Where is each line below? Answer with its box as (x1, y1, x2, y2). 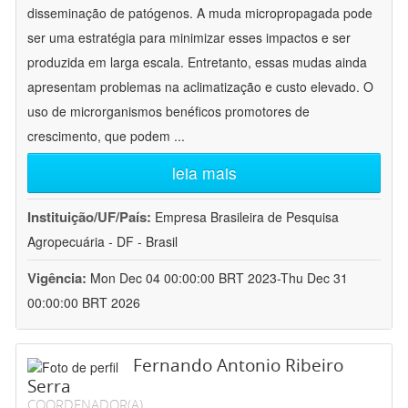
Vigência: (27, 268, 90, 289)
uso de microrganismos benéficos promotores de (27, 102, 310, 121)
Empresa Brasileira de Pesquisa (155, 208, 339, 227)
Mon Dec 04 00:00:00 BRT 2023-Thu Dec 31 (90, 269, 348, 288)
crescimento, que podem (27, 127, 174, 146)
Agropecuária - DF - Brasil (27, 232, 178, 251)
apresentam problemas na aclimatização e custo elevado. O (27, 77, 373, 97)
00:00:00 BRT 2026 (27, 293, 140, 312)
